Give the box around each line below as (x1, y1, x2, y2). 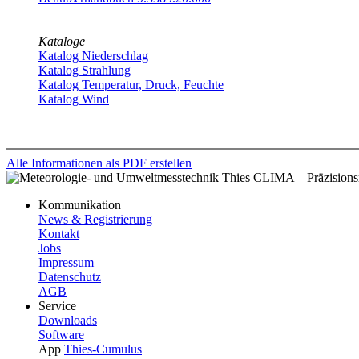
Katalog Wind (38, 91, 109, 106)
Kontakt (38, 226, 79, 240)
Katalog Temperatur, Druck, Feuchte (38, 77, 224, 91)
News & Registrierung (38, 212, 152, 226)
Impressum (38, 255, 94, 269)
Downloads (38, 313, 97, 327)
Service (38, 298, 76, 313)
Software (38, 327, 84, 341)
